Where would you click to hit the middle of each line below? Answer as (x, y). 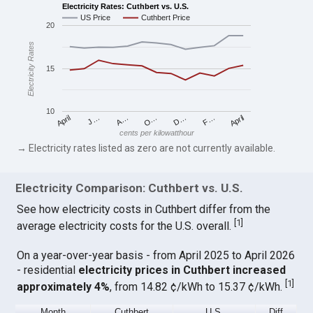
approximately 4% (64, 286)
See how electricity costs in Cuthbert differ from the (144, 210)
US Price (96, 18)
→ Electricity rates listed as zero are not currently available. (146, 148)
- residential (48, 270)
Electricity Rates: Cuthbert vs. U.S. (126, 6)
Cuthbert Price (166, 18)
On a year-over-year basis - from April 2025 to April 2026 (156, 255)
